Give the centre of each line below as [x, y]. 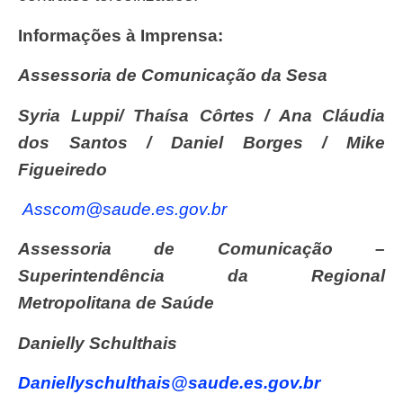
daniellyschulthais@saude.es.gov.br [175, 383]
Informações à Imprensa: [123, 35]
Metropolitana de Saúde [118, 303]
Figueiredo [63, 169]
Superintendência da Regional [201, 276]
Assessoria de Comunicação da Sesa [181, 76]
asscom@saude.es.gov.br [130, 209]
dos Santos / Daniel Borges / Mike [201, 142]
